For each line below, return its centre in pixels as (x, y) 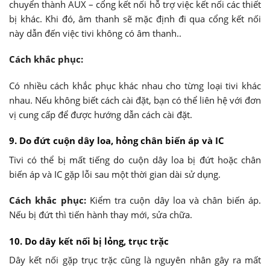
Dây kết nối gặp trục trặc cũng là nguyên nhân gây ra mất (135, 260)
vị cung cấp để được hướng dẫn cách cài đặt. (101, 114)
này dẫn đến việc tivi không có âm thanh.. (95, 33)
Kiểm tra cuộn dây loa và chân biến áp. (175, 200)
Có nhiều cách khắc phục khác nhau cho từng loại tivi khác (135, 85)
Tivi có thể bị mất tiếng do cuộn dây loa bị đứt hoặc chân (135, 159)
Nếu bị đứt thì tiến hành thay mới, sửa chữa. (101, 215)
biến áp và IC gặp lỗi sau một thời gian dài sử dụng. (115, 174)
